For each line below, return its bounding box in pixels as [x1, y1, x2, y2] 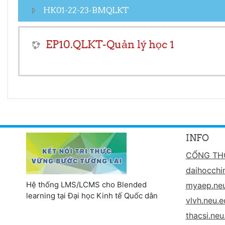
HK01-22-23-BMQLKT [43, 5, 129, 15]
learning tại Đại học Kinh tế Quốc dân [26, 191, 158, 200]
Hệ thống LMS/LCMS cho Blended [26, 180, 147, 189]
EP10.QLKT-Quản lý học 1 [46, 37, 174, 51]
